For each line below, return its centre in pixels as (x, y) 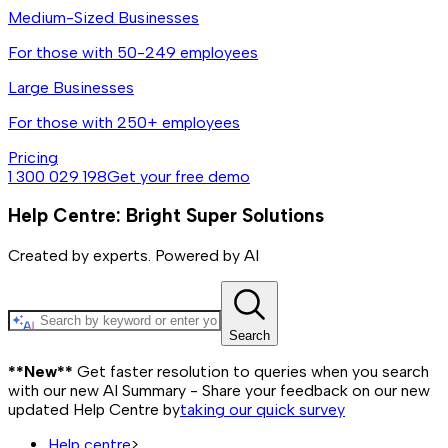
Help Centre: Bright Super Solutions (166, 216)
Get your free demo (178, 176)
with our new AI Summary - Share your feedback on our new (219, 391)
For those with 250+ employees (124, 122)
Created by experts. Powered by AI (133, 256)
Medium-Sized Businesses (103, 17)
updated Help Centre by (94, 410)
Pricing (33, 157)
